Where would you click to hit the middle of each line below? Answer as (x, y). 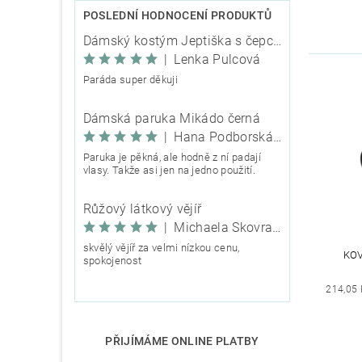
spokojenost (112, 261)
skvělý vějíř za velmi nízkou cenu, (161, 248)
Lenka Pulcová (217, 60)
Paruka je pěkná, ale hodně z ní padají (172, 158)
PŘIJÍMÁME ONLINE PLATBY (182, 341)
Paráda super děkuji (130, 80)
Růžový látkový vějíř (142, 209)
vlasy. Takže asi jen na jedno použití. (169, 170)
